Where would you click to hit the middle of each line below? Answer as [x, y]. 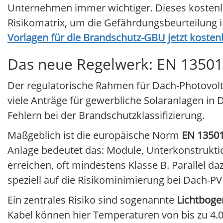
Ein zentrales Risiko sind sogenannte [92, 200]
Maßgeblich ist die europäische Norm [95, 135]
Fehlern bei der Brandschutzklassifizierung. [106, 115]
